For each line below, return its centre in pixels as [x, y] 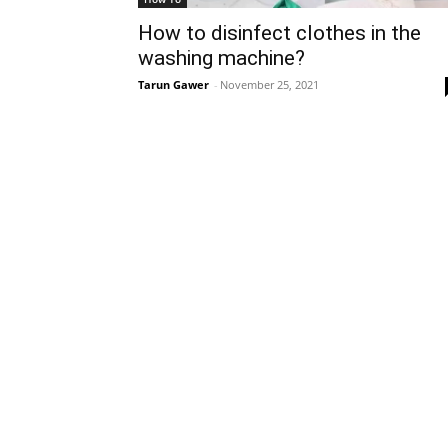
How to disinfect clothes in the [279, 33]
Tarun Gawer [173, 85]
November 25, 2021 [269, 85]
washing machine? [221, 58]
